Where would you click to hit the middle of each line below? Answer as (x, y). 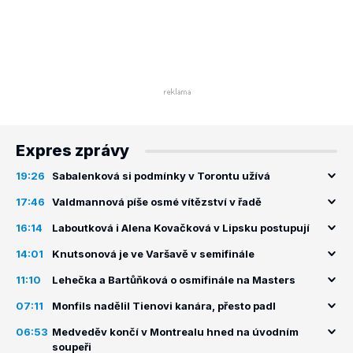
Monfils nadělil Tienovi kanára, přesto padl (164, 306)
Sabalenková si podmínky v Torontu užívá (161, 176)
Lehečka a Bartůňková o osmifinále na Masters (174, 280)
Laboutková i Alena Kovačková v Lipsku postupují (181, 228)
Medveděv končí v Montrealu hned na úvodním (175, 332)
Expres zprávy (72, 150)
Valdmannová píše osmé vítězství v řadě (157, 202)
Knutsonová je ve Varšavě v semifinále (153, 254)
